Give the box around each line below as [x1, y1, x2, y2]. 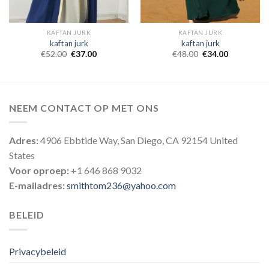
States [9, 150, 35, 162]
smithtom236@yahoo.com [67, 180, 176, 192]
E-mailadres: [9, 180, 67, 192]
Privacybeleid [9, 245, 66, 257]
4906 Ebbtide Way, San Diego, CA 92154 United [38, 134, 238, 147]
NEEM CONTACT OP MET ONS [9, 101, 159, 113]
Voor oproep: [9, 165, 69, 177]
